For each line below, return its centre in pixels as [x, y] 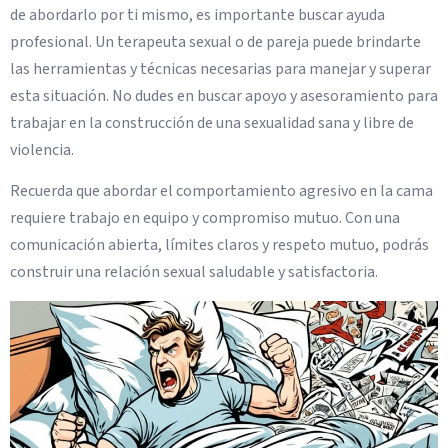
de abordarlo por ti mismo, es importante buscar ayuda [197, 14]
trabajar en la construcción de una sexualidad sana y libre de [212, 122]
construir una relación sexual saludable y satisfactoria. [194, 272]
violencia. [42, 149]
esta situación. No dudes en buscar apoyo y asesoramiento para [224, 95]
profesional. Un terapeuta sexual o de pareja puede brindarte [215, 41]
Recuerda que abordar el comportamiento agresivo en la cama [221, 191]
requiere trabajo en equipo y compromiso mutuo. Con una [205, 218]
